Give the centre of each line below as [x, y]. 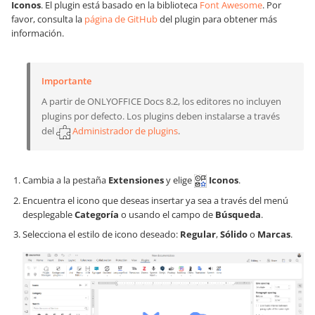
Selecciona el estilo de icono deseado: [101, 234]
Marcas [274, 234]
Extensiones [136, 180]
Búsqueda [238, 214]
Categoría [97, 214]
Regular [198, 234]
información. [38, 33]
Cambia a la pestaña [65, 180]
